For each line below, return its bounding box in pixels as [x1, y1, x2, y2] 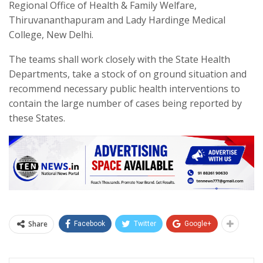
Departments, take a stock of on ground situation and [9, 67, 247, 80]
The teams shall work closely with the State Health [9, 52, 230, 66]
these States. [9, 111, 65, 124]
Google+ [184, 220, 211, 228]
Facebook [74, 220, 105, 228]
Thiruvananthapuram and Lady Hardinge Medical [9, 13, 225, 26]
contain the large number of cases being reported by [9, 96, 242, 110]
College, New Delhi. [9, 28, 93, 41]
